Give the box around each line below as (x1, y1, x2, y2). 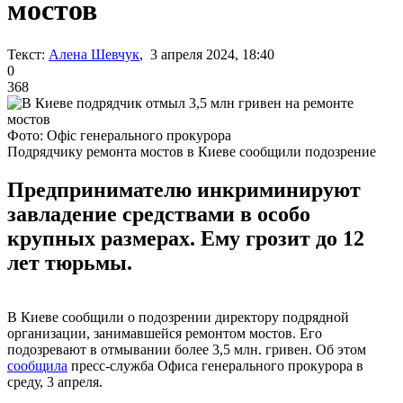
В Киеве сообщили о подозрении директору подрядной (7, 309, 349, 325)
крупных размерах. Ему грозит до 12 (7, 226, 364, 250)
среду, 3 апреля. (7, 373, 103, 390)
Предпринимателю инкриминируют (7, 177, 361, 201)
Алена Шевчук (49, 46, 139, 62)
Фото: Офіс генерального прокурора (7, 127, 231, 143)
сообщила (7, 357, 67, 373)
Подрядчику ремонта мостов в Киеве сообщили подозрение (7, 143, 376, 159)
